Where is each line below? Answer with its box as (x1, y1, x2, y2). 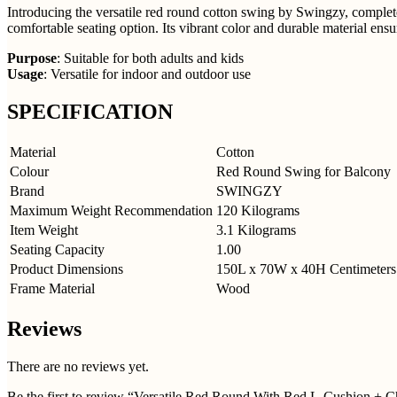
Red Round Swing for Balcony (216, 163, 391, 179)
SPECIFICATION (7, 99, 173, 123)
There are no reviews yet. (7, 358, 149, 374)
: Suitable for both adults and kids (57, 50, 244, 66)
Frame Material (10, 280, 95, 296)
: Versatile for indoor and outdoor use (43, 66, 251, 82)
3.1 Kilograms (216, 222, 296, 237)
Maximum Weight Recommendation (10, 202, 213, 218)
